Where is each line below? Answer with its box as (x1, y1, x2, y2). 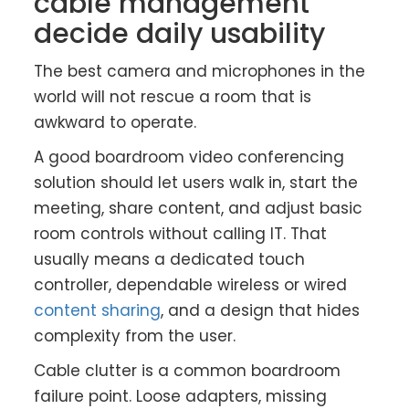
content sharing (34, 299, 162, 322)
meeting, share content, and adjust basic (34, 197, 363, 220)
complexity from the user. (34, 325, 236, 348)
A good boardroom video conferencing (34, 146, 345, 169)
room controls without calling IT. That (34, 223, 328, 246)
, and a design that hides (161, 299, 361, 322)
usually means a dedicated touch (34, 248, 306, 271)
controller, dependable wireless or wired (34, 274, 348, 297)
